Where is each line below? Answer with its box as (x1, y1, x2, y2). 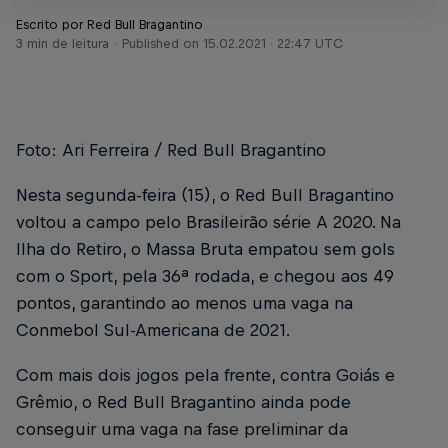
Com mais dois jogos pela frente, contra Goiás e (16, 365, 395, 386)
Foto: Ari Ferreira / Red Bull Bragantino (16, 140, 326, 160)
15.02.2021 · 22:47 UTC (203, 36, 343, 51)
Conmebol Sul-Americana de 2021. (16, 320, 294, 341)
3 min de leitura (16, 36, 109, 51)
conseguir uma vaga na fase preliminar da (16, 419, 348, 440)
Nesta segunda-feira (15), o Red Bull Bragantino (16, 185, 394, 206)
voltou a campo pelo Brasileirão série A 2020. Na (16, 212, 401, 233)
